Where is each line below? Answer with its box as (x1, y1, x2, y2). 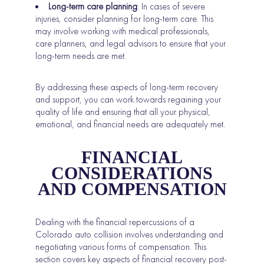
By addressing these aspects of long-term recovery (35, 81, 219, 94)
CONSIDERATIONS (51, 163, 213, 183)
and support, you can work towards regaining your (35, 93, 222, 106)
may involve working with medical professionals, (35, 25, 210, 38)
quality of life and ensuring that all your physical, (35, 105, 211, 118)
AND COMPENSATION (37, 179, 227, 199)
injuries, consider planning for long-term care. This (35, 12, 214, 25)
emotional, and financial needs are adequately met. (35, 118, 226, 131)
